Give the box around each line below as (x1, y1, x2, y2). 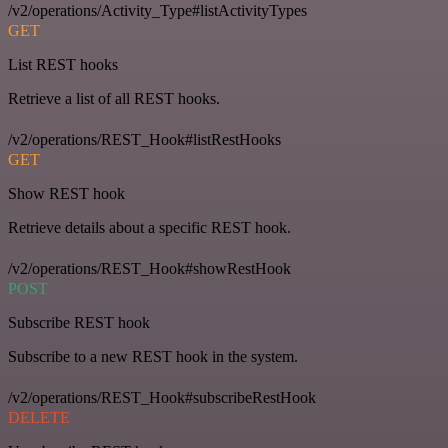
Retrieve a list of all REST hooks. (8, 90, 220, 107)
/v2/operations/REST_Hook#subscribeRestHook (8, 389, 316, 406)
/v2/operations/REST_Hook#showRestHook (8, 260, 291, 277)
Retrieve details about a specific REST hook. (8, 219, 291, 236)
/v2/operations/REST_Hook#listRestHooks (8, 131, 281, 148)
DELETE (8, 409, 70, 426)
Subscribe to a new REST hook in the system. (8, 348, 298, 365)
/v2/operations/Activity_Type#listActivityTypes (8, 2, 307, 19)
